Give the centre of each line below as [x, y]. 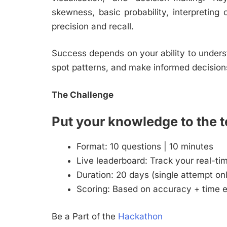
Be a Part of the [85, 216]
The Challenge [83, 94]
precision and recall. [94, 26]
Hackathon [140, 216]
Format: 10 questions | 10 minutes [145, 147]
